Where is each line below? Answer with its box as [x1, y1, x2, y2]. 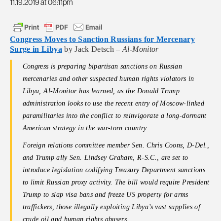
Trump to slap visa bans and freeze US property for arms [22, 191, 188, 199]
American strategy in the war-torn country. [22, 124, 149, 132]
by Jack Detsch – [62, 45, 123, 54]
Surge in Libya [10, 45, 62, 54]
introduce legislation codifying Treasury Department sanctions [22, 166, 206, 174]
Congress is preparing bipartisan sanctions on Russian [22, 63, 183, 71]
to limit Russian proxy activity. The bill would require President [22, 179, 210, 186]
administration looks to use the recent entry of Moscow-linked [22, 100, 205, 108]
